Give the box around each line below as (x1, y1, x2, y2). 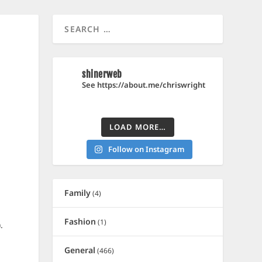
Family (64, 187, 91, 198)
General (64, 244, 96, 256)
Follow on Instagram (108, 144, 184, 154)
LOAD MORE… (109, 122, 167, 132)
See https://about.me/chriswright (82, 80, 206, 90)
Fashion (64, 216, 96, 227)
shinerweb (82, 68, 122, 80)
